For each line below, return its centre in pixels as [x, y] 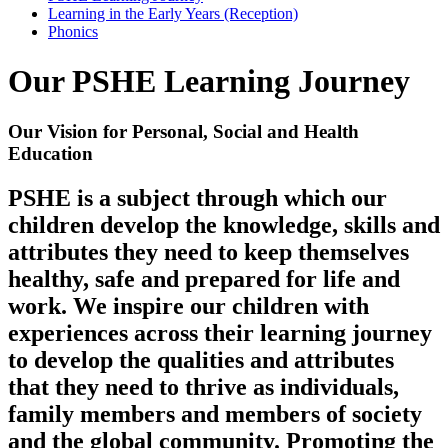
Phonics [73, 32]
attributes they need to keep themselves [208, 251]
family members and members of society [215, 413]
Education [50, 153]
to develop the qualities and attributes [201, 359]
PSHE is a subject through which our [197, 197]
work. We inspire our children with [188, 305]
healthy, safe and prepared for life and [204, 278]
